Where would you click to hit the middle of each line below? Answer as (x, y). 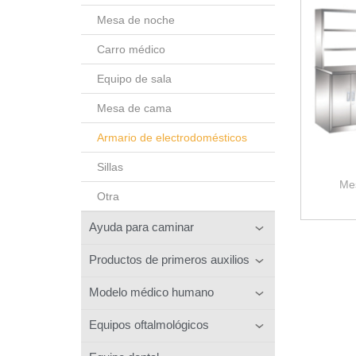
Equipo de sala (134, 78)
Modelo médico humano (151, 292)
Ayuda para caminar (141, 226)
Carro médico (131, 49)
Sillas (110, 166)
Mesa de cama (134, 108)
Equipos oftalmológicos (149, 324)
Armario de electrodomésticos (172, 137)
